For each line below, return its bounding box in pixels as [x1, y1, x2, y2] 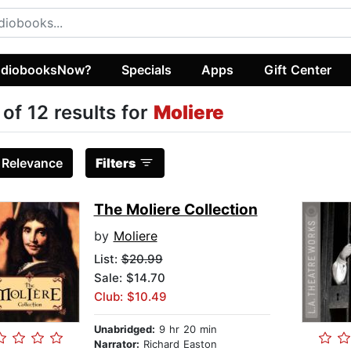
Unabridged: [93, 323, 155, 336]
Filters [95, 155, 136, 172]
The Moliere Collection [93, 201, 258, 219]
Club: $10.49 [93, 289, 167, 305]
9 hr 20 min [154, 323, 217, 336]
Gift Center [263, 61, 331, 78]
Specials [121, 61, 172, 78]
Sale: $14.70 [93, 270, 165, 286]
